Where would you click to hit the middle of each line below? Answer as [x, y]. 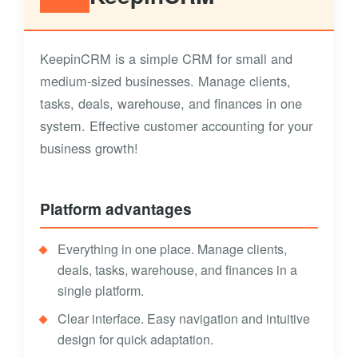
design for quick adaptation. [135, 340]
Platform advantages [116, 209]
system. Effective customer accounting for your [176, 126]
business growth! [89, 148]
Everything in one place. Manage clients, [172, 249]
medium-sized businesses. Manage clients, [165, 81]
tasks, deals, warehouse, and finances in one [171, 103]
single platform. [101, 291]
